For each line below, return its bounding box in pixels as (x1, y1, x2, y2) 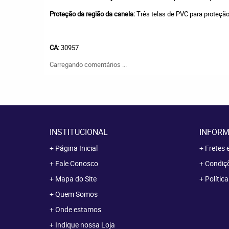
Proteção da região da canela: (50, 9, 136, 18)
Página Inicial (55, 143, 98, 153)
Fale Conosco (55, 158, 98, 168)
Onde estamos (55, 204, 101, 214)
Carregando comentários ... (50, 60, 127, 69)
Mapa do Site (55, 174, 97, 184)
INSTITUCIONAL (50, 126, 108, 138)
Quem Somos (55, 189, 98, 199)
